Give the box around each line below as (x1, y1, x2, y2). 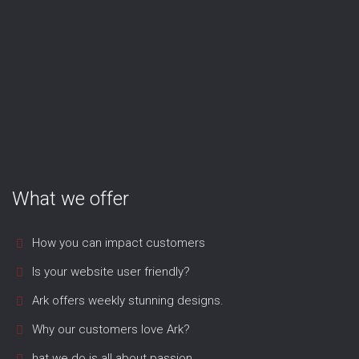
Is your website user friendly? (32, 264, 190, 279)
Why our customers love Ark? (32, 322, 190, 337)
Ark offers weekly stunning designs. (32, 293, 224, 308)
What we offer (12, 188, 129, 210)
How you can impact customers (32, 236, 205, 250)
